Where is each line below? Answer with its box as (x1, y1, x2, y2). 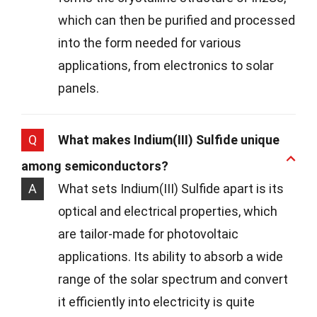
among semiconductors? (21, 158, 168, 173)
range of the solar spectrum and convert (58, 271, 288, 287)
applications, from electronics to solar (58, 57, 274, 73)
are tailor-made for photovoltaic (58, 226, 238, 241)
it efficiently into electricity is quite (58, 294, 255, 309)
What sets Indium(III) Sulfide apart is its (58, 180, 284, 196)
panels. (58, 80, 99, 96)
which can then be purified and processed (58, 12, 295, 28)
